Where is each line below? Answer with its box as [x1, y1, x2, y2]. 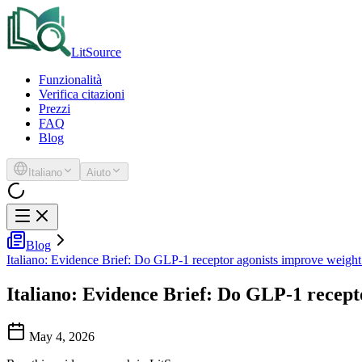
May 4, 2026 [29, 329, 95, 343]
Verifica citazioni [39, 87, 124, 101]
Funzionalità [39, 73, 102, 86]
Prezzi [39, 102, 70, 116]
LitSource [71, 45, 121, 59]
